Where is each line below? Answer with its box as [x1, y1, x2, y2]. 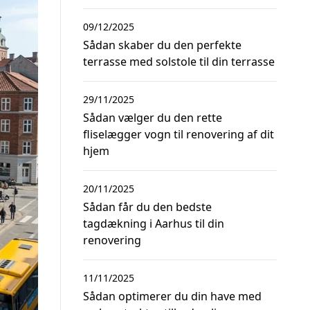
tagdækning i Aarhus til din [83, 216, 224, 231]
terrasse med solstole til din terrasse [83, 54, 275, 69]
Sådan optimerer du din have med [83, 289, 262, 304]
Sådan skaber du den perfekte [83, 37, 241, 53]
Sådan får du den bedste [83, 199, 212, 215]
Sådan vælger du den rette [83, 110, 222, 125]
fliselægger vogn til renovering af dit [83, 127, 274, 142]
